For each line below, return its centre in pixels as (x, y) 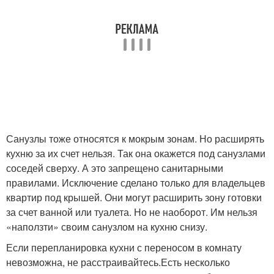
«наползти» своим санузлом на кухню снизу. (108, 227)
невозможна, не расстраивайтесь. (83, 262)
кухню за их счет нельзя (59, 154)
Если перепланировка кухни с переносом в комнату (124, 248)
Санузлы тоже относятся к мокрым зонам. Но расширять (135, 139)
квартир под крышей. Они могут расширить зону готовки (134, 198)
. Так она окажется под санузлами (189, 154)
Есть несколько (195, 262)
